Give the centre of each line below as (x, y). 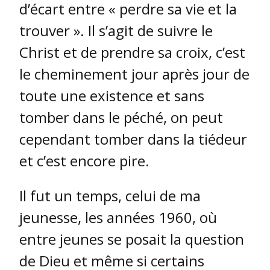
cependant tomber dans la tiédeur (133, 139)
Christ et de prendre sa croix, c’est (132, 52)
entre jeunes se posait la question (132, 239)
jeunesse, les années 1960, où (118, 218)
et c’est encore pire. (84, 161)
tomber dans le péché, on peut (121, 118)
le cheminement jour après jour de (134, 74)
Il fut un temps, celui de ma (110, 196)
